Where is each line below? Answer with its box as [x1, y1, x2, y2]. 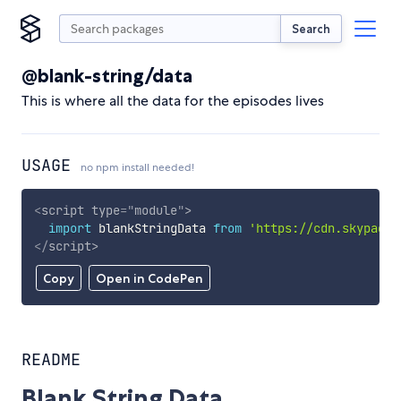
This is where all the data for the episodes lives [21, 91, 324, 110]
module [133, 201, 177, 218]
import [47, 219, 91, 236]
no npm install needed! [81, 160, 194, 175]
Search [292, 21, 330, 36]
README [21, 349, 81, 371]
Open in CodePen [95, 270, 203, 287]
